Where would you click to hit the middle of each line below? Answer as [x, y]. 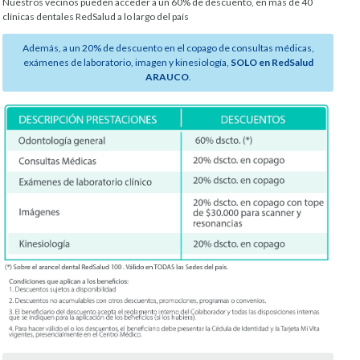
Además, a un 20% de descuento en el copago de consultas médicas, [168, 48]
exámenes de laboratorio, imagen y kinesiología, [127, 63]
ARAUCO [167, 77]
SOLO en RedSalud [272, 63]
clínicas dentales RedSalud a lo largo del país [96, 17]
